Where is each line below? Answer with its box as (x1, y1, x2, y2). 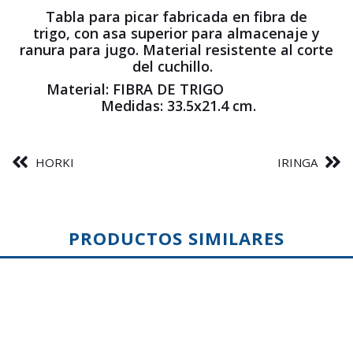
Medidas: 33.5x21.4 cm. (97, 96, 256, 116)
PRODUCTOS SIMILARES (69, 226, 284, 251)
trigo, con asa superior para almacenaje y (33, 24, 320, 43)
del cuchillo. (132, 57, 221, 76)
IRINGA (277, 154, 318, 171)
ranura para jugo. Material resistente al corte (20, 40, 333, 60)
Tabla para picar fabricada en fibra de (46, 7, 307, 27)
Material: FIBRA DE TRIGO (46, 80, 307, 99)
